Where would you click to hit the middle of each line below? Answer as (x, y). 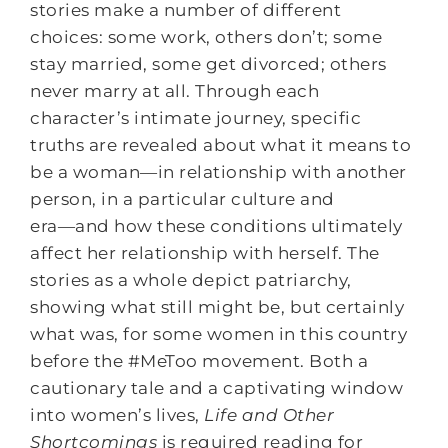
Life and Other (269, 414)
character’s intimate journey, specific (196, 117)
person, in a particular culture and (182, 198)
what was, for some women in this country (219, 333)
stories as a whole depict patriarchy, (191, 279)
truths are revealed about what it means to (221, 144)
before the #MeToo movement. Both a (199, 360)
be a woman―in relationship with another (218, 171)
